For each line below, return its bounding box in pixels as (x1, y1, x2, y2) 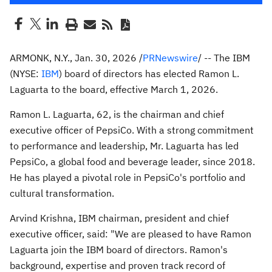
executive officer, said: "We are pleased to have (10, 228, 220, 240)
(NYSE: (10, 67, 41, 80)
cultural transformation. (10, 187, 114, 199)
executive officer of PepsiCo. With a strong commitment (10, 124, 254, 136)
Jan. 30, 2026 (75, 52, 137, 64)
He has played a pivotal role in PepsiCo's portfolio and (10, 171, 245, 183)
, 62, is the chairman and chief (92, 108, 224, 120)
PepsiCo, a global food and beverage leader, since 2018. (10, 155, 255, 168)
